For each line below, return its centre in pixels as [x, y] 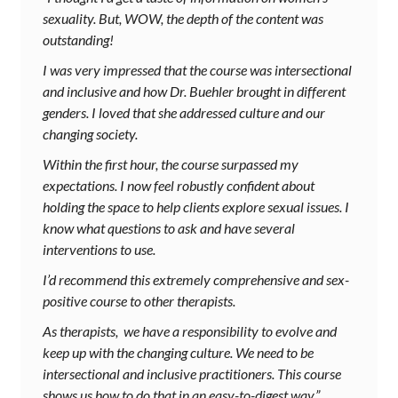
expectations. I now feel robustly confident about [179, 186]
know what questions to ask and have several [169, 228]
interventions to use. [99, 250]
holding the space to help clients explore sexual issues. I [196, 207]
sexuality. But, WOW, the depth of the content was [183, 19]
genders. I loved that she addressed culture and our [184, 113]
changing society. [92, 134]
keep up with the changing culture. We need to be [178, 353]
